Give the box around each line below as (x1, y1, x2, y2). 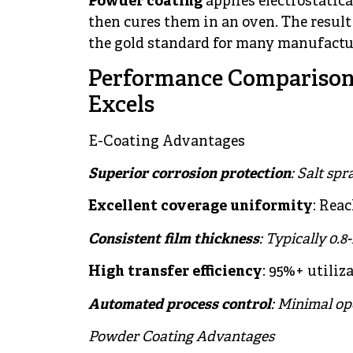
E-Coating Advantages (88, 132, 245, 151)
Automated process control (88, 295, 271, 314)
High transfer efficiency (88, 263, 262, 282)
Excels (88, 91, 154, 120)
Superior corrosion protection (88, 165, 291, 184)
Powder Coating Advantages (88, 328, 274, 347)
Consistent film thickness (88, 230, 259, 249)
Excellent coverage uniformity (88, 198, 313, 217)
